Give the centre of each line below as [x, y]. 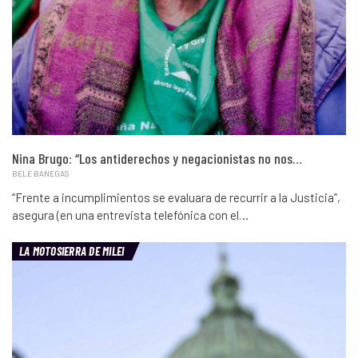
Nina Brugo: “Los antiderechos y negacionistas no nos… [157, 158]
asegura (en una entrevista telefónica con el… [130, 215]
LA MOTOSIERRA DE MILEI [72, 251]
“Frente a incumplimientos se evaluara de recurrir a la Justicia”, [176, 197]
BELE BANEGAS [40, 173]
